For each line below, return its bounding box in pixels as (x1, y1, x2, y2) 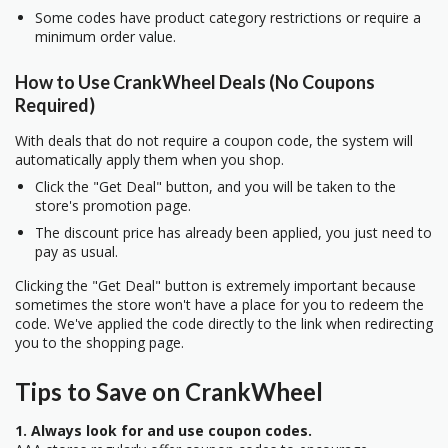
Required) (15, 94, 95, 117)
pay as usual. (35, 242, 118, 262)
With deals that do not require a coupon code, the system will (15, 131, 413, 151)
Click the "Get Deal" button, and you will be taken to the (35, 177, 396, 197)
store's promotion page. (35, 196, 191, 216)
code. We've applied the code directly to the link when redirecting (15, 314, 433, 334)
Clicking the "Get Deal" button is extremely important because (15, 276, 416, 296)
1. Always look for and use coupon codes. (15, 420, 312, 440)
